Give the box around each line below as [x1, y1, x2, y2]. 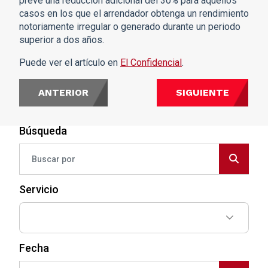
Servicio [19, 182, 59, 196]
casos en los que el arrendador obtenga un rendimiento [19, 7, 249, 19]
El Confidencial [120, 56, 182, 68]
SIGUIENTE [176, 86, 229, 98]
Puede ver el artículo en [19, 56, 120, 68]
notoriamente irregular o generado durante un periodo [19, 20, 240, 32]
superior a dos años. [19, 33, 104, 45]
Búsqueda [19, 124, 67, 137]
